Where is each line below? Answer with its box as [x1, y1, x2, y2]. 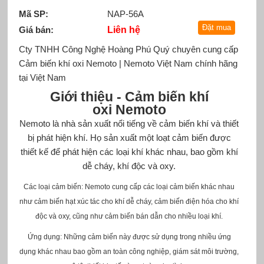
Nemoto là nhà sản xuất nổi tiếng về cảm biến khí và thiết [19, 118, 239, 128]
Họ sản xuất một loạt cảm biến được [90, 132, 231, 143]
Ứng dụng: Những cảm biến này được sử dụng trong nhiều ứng [27, 232, 231, 241]
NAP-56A [107, 8, 144, 19]
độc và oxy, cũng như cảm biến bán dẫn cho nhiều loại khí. [35, 212, 223, 220]
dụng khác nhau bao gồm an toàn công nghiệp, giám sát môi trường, [19, 247, 239, 256]
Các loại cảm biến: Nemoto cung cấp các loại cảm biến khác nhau [24, 182, 235, 191]
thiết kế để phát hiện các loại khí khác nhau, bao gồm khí [20, 146, 238, 157]
